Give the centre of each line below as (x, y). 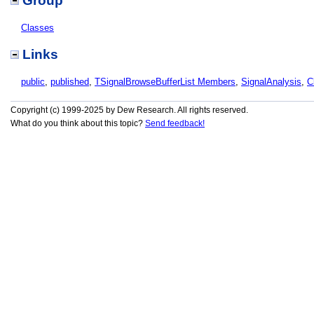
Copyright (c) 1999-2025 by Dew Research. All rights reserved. (129, 110)
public (33, 82)
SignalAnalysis (271, 82)
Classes (37, 28)
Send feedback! (175, 123)
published (70, 82)
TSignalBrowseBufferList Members (165, 82)
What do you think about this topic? (78, 123)
